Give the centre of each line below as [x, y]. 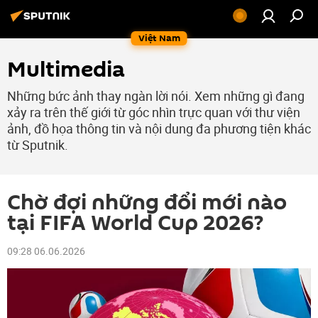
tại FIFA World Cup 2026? [135, 223]
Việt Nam [159, 38]
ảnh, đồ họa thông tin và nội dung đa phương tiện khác [159, 128]
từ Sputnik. [38, 145]
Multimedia [66, 70]
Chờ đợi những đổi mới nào [147, 203]
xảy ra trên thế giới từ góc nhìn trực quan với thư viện [154, 112]
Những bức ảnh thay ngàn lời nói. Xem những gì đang [156, 96]
